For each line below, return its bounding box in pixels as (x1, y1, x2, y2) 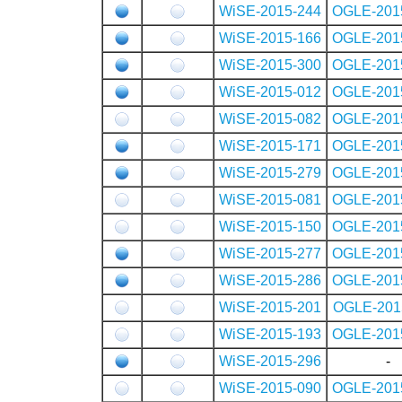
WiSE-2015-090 (218, 380, 321, 396)
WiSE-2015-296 (218, 353, 321, 369)
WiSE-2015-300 (218, 57, 321, 73)
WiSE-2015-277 (218, 245, 321, 261)
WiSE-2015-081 (218, 191, 321, 207)
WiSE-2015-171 (218, 137, 321, 153)
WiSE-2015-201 (218, 299, 321, 315)
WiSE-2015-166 (218, 30, 321, 46)
